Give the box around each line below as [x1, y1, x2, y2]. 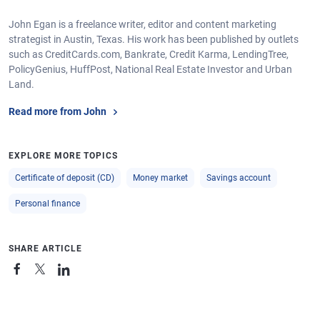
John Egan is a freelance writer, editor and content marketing [9, 18, 276, 30]
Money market [133, 172, 188, 183]
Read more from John [9, 106, 106, 118]
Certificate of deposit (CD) [15, 172, 114, 183]
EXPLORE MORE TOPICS [9, 150, 119, 161]
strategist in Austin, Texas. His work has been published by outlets [9, 33, 299, 45]
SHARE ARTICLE [9, 243, 82, 254]
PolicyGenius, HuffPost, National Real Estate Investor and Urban [9, 63, 292, 75]
